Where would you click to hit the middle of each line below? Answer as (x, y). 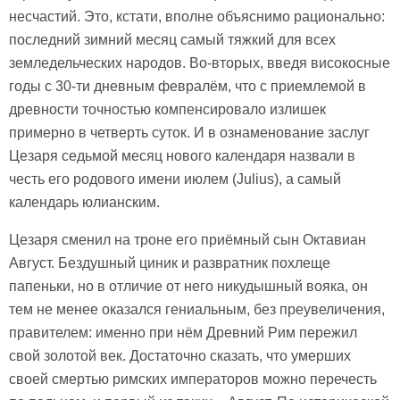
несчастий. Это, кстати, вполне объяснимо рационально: (197, 16)
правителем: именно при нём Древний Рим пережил (183, 332)
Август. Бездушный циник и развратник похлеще (170, 262)
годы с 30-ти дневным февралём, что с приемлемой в (187, 86)
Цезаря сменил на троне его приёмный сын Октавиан (187, 239)
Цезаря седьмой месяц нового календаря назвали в (182, 155)
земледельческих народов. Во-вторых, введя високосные (200, 62)
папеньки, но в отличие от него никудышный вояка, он (188, 286)
